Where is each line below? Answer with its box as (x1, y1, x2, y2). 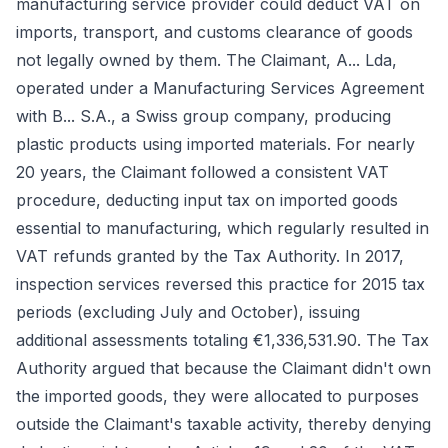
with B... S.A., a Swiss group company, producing (16, 106, 391, 126)
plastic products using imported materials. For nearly (16, 134, 415, 154)
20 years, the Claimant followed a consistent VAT (16, 162, 389, 182)
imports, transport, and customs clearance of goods (16, 22, 413, 42)
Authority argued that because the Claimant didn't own (16, 358, 431, 378)
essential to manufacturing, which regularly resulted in (16, 218, 429, 238)
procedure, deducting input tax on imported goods (16, 190, 398, 210)
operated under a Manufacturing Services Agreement (16, 78, 424, 98)
